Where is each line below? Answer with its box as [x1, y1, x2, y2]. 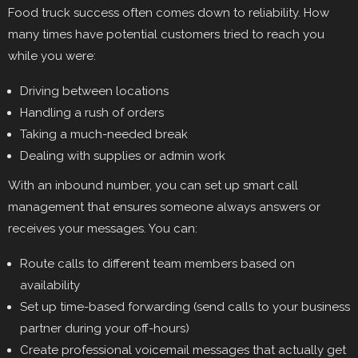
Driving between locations [20, 84, 169, 98]
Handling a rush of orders [20, 105, 164, 120]
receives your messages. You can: [8, 221, 197, 236]
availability [20, 278, 80, 292]
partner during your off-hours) [20, 321, 189, 336]
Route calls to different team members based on [20, 257, 295, 271]
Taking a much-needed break [20, 127, 188, 141]
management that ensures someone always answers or [8, 200, 320, 214]
